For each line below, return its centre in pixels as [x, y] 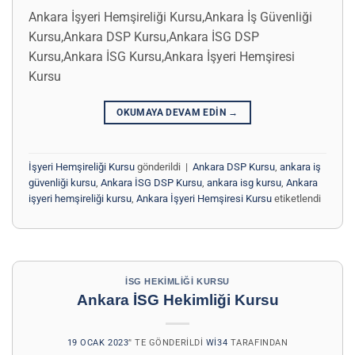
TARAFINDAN [258, 342]
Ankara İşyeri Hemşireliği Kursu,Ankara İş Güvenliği [170, 17]
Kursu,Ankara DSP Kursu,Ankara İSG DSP [144, 37]
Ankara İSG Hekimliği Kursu [177, 300]
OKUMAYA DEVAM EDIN [173, 113]
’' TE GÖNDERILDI [166, 342]
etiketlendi [296, 198]
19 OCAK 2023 [98, 342]
